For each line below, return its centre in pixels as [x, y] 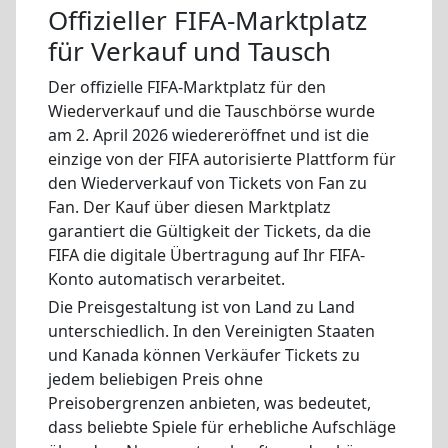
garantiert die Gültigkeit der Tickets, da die [209, 230]
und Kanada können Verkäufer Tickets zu [204, 355]
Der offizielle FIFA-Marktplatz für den [187, 86]
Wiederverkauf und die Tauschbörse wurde [211, 110]
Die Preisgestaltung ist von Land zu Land [201, 307]
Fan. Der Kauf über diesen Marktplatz [189, 206]
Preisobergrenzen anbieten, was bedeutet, [209, 403]
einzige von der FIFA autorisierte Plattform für [222, 158]
